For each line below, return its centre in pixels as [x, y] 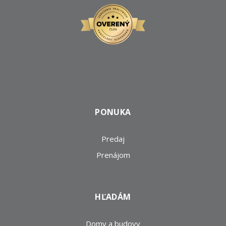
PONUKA [113, 112]
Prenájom [113, 155]
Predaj [113, 139]
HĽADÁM [113, 197]
